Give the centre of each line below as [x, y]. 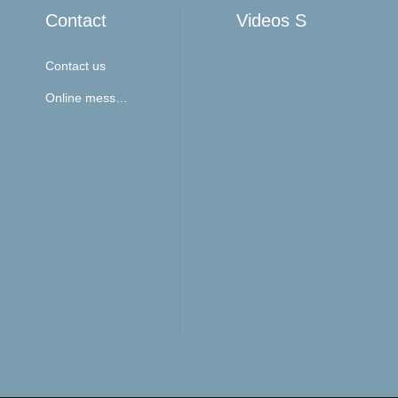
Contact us [75, 65]
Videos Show [312, 22]
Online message [121, 97]
